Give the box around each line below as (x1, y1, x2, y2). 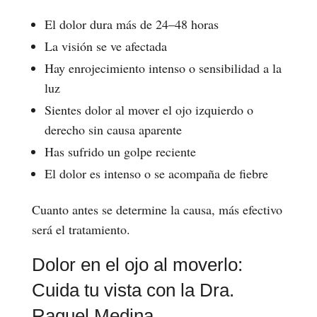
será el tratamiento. (31, 220, 130, 238)
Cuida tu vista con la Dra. (31, 279, 234, 301)
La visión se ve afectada (44, 37, 167, 54)
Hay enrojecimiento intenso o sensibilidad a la (44, 59, 282, 76)
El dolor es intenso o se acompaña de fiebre (44, 164, 268, 182)
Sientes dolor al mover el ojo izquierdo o (44, 100, 253, 118)
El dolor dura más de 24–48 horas (44, 15, 219, 33)
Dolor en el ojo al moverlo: (31, 253, 243, 275)
